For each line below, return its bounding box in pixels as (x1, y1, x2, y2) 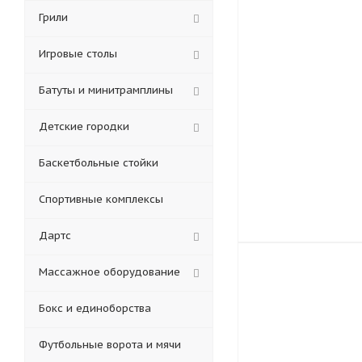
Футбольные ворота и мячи (39, 338, 181, 351)
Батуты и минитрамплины (39, 83, 173, 97)
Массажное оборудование (39, 265, 180, 279)
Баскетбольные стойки (39, 156, 158, 170)
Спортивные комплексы (39, 192, 163, 206)
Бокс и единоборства (39, 301, 151, 315)
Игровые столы (39, 47, 117, 61)
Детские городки (39, 120, 129, 133)
